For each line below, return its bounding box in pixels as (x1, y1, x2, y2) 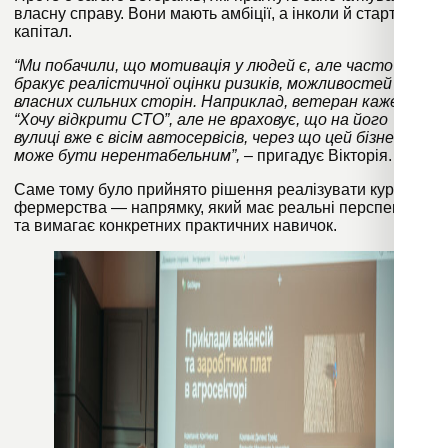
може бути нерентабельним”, (14, 147, 244, 165)
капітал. (14, 23, 76, 41)
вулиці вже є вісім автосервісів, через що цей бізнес (14, 129, 402, 147)
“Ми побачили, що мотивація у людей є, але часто (14, 57, 393, 75)
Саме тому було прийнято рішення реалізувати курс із (14, 181, 417, 199)
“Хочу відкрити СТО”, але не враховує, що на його (14, 111, 388, 129)
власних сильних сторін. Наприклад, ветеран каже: (14, 93, 403, 111)
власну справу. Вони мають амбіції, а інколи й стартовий (14, 5, 432, 23)
